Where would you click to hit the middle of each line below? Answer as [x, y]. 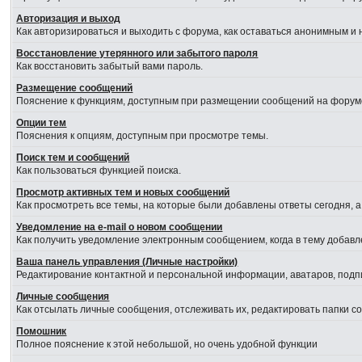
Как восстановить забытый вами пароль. [110, 66]
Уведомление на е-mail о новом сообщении [120, 227]
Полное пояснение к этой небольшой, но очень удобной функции [167, 344]
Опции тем [42, 123]
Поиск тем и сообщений [73, 158]
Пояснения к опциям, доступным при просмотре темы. [143, 136]
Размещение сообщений [75, 88]
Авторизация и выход [69, 19]
